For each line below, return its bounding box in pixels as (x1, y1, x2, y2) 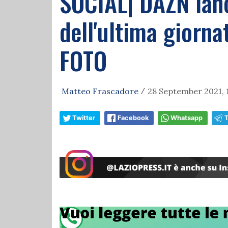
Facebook (118, 114, 149, 122)
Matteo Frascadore (62, 86, 138, 96)
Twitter (72, 114, 95, 122)
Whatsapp (170, 114, 203, 122)
